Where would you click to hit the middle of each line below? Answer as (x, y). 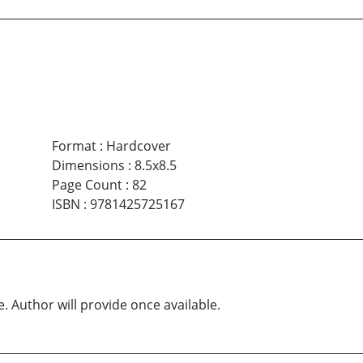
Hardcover (138, 145)
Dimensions (88, 165)
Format (74, 145)
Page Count (87, 184)
